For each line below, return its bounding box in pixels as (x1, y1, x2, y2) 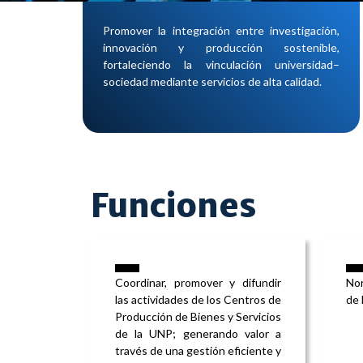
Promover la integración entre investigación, (103, 23, 340, 37)
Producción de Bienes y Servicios (115, 310, 281, 324)
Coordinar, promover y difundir (115, 275, 281, 290)
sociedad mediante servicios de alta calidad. (103, 75, 322, 88)
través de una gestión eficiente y (115, 344, 281, 358)
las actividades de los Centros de (115, 293, 281, 307)
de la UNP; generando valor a (115, 327, 281, 341)
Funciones (91, 186, 256, 227)
